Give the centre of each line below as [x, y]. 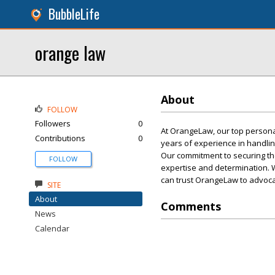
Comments [191, 206]
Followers [53, 123]
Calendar [52, 228]
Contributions [60, 138]
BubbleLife [74, 14]
